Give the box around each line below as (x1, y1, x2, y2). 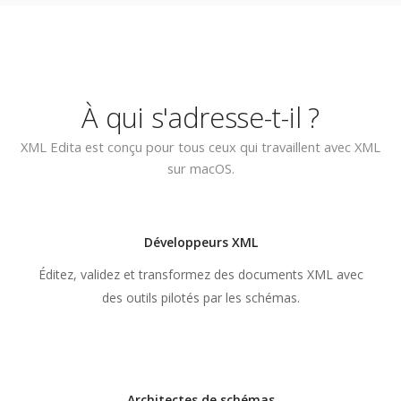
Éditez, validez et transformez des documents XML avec (38, 266, 363, 284)
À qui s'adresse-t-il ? (81, 98, 320, 137)
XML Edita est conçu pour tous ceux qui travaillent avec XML (21, 138, 380, 157)
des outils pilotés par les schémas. (101, 289, 300, 307)
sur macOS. (166, 159, 235, 178)
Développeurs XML (143, 234, 258, 252)
